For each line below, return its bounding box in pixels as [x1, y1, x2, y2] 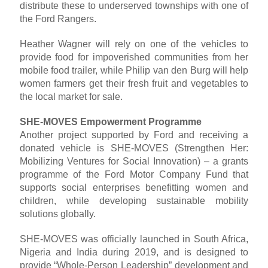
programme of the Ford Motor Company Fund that [19, 169, 249, 180]
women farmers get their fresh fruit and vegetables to [19, 78, 249, 89]
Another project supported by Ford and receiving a [19, 130, 249, 141]
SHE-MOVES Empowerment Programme [19, 117, 202, 127]
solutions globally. [19, 209, 96, 220]
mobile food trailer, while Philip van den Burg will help [19, 65, 249, 76]
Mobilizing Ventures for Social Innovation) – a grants [19, 156, 249, 167]
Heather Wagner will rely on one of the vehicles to [19, 39, 249, 50]
